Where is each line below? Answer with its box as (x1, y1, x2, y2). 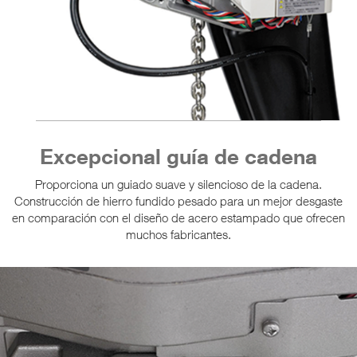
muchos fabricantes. (126, 226, 231, 241)
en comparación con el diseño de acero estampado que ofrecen (12, 210, 345, 225)
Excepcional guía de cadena (40, 143, 317, 170)
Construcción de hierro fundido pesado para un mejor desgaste (14, 193, 343, 208)
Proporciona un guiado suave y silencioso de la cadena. (35, 176, 322, 191)
